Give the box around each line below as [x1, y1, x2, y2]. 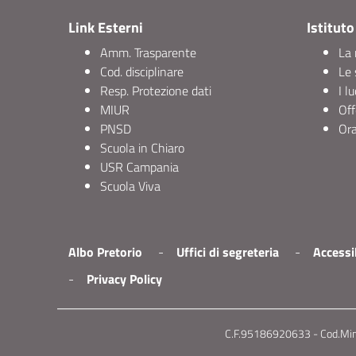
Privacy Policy [87, 269, 162, 288]
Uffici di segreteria [176, 242, 279, 261]
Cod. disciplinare [100, 62, 184, 81]
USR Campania [100, 157, 179, 176]
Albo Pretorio [68, 242, 142, 261]
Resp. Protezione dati [100, 81, 211, 100]
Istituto [307, 17, 354, 38]
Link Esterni [68, 17, 143, 38]
